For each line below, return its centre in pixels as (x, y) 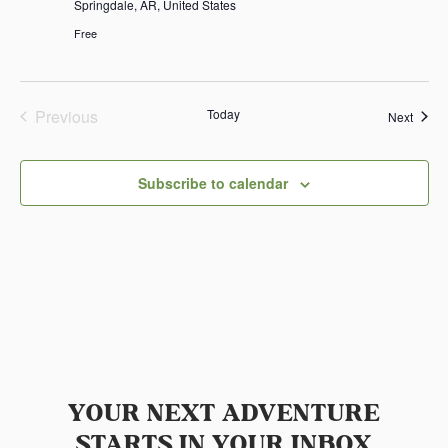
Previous (66, 116)
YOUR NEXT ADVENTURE (224, 413)
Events (89, 137)
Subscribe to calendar (213, 182)
